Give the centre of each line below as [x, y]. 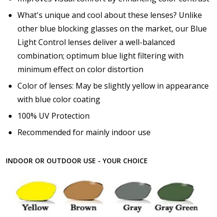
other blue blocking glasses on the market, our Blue [112, 28]
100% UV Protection [54, 116]
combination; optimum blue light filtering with [101, 55]
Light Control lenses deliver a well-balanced [96, 42]
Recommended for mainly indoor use [84, 132]
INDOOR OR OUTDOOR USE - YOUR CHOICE [77, 160]
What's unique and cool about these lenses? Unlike [110, 15]
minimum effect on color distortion [80, 69]
